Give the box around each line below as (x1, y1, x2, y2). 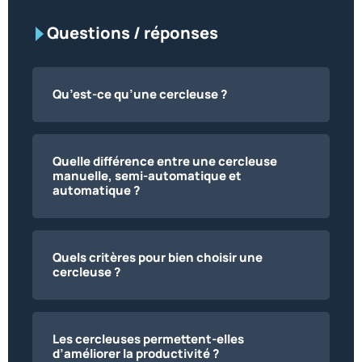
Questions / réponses (47, 22, 218, 44)
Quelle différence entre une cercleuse (53, 153, 277, 170)
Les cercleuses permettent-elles (53, 330, 244, 348)
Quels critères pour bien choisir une (53, 249, 263, 267)
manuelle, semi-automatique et (53, 167, 242, 185)
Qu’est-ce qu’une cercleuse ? (53, 86, 227, 103)
